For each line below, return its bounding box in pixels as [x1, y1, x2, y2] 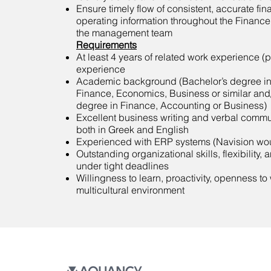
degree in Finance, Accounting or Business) [76, 99, 267, 111]
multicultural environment [76, 184, 184, 196]
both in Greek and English [76, 123, 189, 135]
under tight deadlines [76, 160, 169, 172]
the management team [76, 27, 172, 39]
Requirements [76, 39, 137, 51]
